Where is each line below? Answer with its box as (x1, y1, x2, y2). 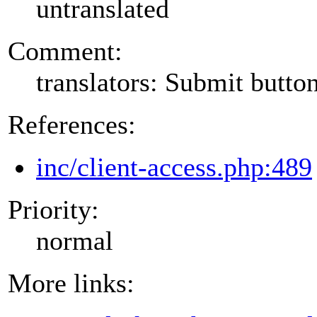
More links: (8, 267, 134, 298)
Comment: (8, 35, 122, 66)
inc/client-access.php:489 (36, 151, 312, 182)
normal (36, 225, 113, 255)
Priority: (8, 194, 99, 224)
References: (8, 109, 136, 139)
